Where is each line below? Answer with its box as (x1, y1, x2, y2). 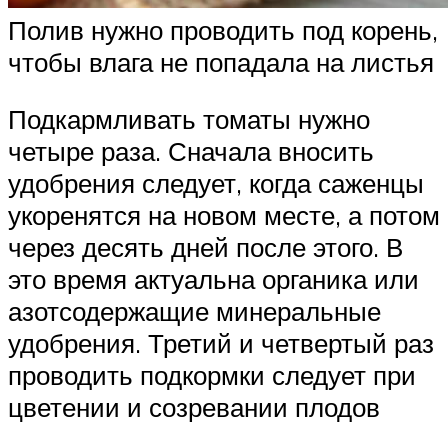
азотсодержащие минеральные (8, 295, 381, 328)
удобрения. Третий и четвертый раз (8, 327, 434, 360)
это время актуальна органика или (8, 263, 419, 296)
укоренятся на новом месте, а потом (8, 199, 440, 232)
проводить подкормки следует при (8, 359, 416, 392)
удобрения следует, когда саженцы (8, 167, 424, 200)
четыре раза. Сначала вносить (8, 135, 374, 168)
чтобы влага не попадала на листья (8, 45, 434, 78)
